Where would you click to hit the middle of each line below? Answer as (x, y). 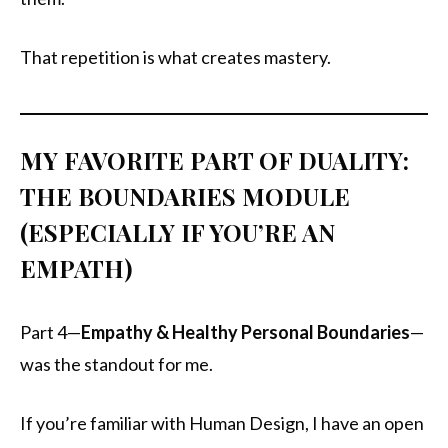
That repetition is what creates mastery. (175, 57)
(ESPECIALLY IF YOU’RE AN (177, 232)
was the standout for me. (116, 364)
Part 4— (50, 332)
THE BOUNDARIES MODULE (185, 196)
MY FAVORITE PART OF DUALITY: (214, 160)
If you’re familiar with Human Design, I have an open (222, 423)
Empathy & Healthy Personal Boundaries (245, 332)
